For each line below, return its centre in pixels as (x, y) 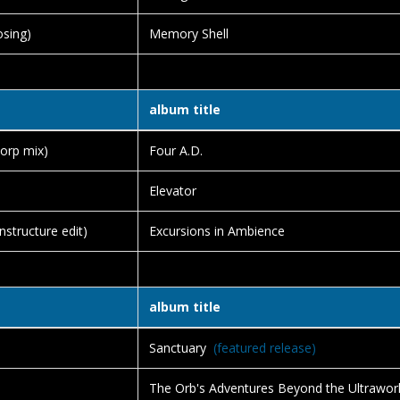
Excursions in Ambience (217, 231)
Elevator (173, 191)
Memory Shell (189, 33)
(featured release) (261, 348)
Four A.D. (176, 150)
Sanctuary (178, 348)
